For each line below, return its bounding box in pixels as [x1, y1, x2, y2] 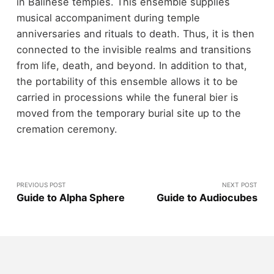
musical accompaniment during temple [16, 12, 200, 24]
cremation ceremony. [16, 123, 117, 136]
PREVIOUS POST [16, 180, 66, 188]
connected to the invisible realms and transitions [16, 43, 251, 56]
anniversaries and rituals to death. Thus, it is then [16, 28, 254, 40]
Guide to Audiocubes [157, 191, 258, 204]
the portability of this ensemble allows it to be [16, 75, 238, 88]
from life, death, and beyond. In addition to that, [16, 59, 247, 72]
